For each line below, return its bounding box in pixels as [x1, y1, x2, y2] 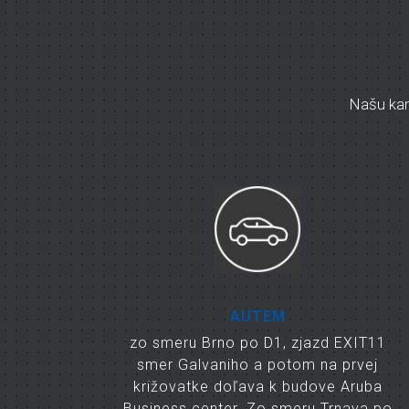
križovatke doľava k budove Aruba [132, 377, 383, 395]
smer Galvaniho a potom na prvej [137, 355, 378, 373]
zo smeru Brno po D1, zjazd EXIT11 [129, 333, 386, 351]
